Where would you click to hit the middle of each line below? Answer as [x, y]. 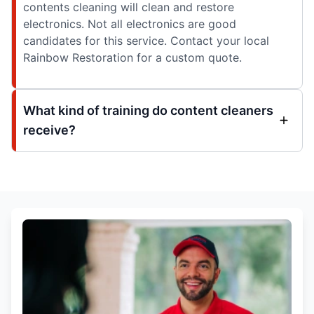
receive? [49, 130]
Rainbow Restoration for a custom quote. [132, 58]
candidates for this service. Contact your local [146, 41]
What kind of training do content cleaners [148, 111]
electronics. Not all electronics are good [130, 24]
